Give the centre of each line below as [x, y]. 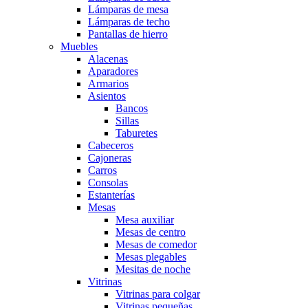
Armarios [108, 84]
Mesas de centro [151, 232]
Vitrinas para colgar [158, 294]
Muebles [79, 46]
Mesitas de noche [153, 269]
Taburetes [136, 133]
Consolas [108, 183]
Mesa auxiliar [145, 220]
